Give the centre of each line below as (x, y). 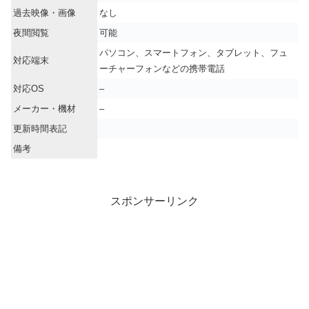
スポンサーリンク (154, 201)
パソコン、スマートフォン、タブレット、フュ (193, 52)
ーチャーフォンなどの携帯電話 (162, 68)
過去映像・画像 (44, 12)
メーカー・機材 (44, 108)
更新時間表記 (40, 128)
